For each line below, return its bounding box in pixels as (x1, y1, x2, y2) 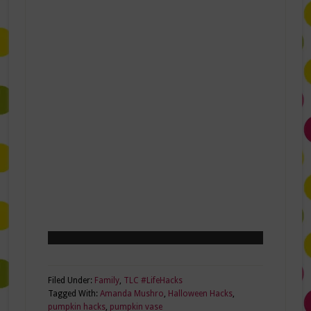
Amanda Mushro (99, 289, 164, 299)
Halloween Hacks (167, 289, 233, 299)
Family (94, 276, 119, 286)
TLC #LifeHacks (123, 276, 183, 286)
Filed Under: (47, 276, 94, 286)
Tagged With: (47, 289, 100, 299)
